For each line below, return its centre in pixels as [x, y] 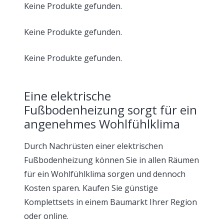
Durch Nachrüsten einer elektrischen [93, 146]
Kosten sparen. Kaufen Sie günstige [91, 188]
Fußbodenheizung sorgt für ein [110, 110]
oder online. [46, 216]
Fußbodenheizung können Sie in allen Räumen [111, 160]
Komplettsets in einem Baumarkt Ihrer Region [110, 202]
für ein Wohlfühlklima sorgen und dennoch [105, 174]
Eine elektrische [67, 96]
